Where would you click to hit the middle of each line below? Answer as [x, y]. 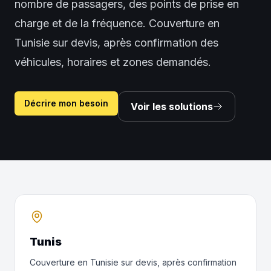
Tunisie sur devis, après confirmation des [116, 43]
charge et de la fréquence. [80, 23]
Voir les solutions [172, 106]
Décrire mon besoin [66, 103]
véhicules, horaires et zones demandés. [113, 62]
